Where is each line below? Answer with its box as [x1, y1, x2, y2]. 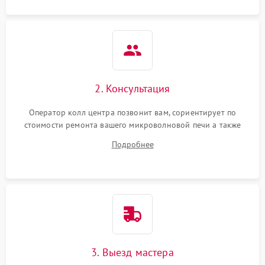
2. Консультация [95, 82, 170, 95]
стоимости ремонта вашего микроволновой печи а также [24, 119, 241, 130]
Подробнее [111, 139, 154, 150]
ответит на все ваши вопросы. [76, 132, 189, 143]
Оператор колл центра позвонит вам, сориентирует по [28, 107, 237, 118]
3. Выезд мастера [91, 245, 174, 259]
